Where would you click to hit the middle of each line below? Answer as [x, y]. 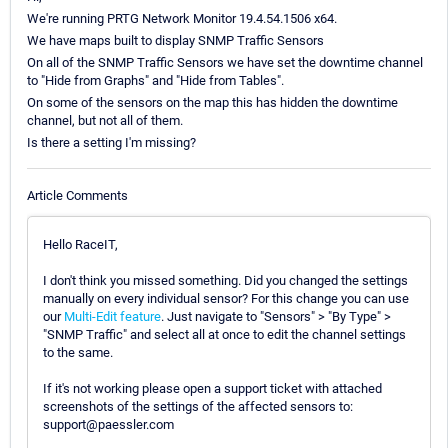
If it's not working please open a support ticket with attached [212, 388]
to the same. [78, 352]
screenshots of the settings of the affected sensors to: [198, 406]
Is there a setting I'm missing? [111, 143]
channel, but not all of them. [105, 121]
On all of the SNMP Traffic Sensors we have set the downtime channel [225, 63]
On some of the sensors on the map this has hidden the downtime [212, 103]
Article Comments [77, 195]
